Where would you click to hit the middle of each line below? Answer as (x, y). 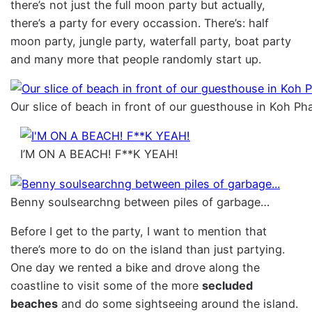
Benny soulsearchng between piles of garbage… (140, 202)
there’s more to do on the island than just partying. (148, 250)
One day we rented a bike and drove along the (135, 268)
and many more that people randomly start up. (136, 59)
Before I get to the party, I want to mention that (139, 232)
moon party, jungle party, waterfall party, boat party (151, 41)
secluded (228, 286)
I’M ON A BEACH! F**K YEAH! (99, 154)
